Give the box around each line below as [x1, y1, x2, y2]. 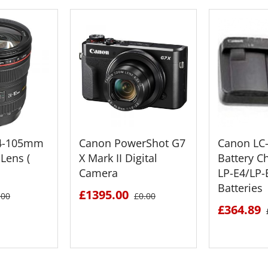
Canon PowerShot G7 [79, 135, 185, 150]
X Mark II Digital [79, 150, 157, 165]
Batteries [218, 180, 263, 195]
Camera [79, 165, 118, 180]
